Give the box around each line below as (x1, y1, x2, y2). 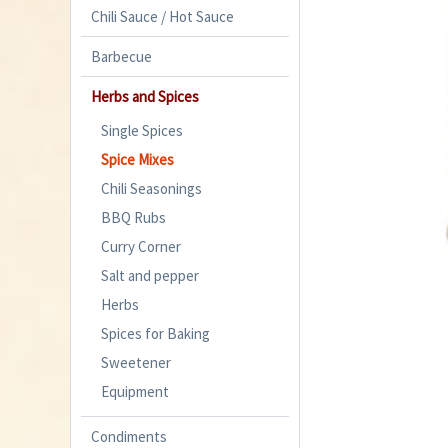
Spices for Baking (101, 323, 210, 343)
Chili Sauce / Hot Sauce (91, 6, 234, 26)
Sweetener (101, 352, 171, 372)
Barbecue (91, 46, 152, 66)
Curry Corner (101, 236, 181, 256)
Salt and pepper (101, 265, 199, 285)
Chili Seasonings (101, 178, 202, 198)
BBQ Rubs (101, 207, 166, 227)
